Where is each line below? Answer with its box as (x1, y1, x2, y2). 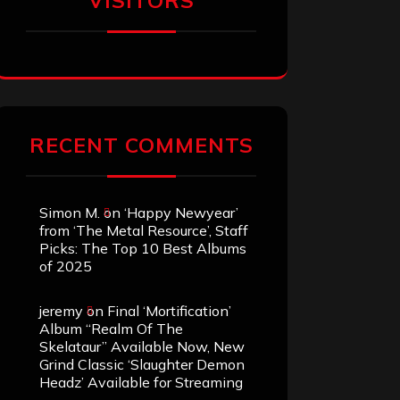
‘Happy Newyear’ (124, 204, 238, 222)
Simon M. (39, 204, 100, 222)
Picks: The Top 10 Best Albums (39, 239, 246, 258)
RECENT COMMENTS (29, 132, 254, 159)
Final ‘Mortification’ (107, 302, 231, 321)
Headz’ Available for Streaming (39, 373, 243, 392)
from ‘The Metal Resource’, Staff (39, 221, 248, 240)
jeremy (39, 302, 83, 321)
